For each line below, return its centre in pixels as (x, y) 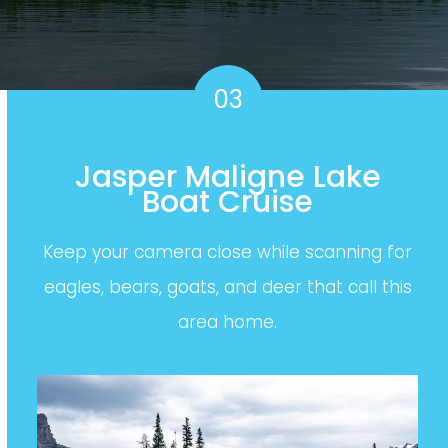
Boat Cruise (227, 202)
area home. (227, 322)
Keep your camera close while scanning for (227, 252)
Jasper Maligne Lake (227, 177)
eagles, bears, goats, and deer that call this (227, 287)
